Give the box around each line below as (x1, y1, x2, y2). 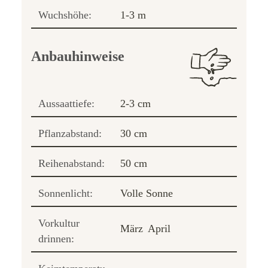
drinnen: (38, 232, 74, 245)
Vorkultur (38, 217, 80, 229)
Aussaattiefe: (38, 97, 95, 109)
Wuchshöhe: (38, 8, 92, 21)
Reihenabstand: (38, 157, 105, 169)
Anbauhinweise (31, 48, 124, 64)
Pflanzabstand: (38, 127, 102, 139)
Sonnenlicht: (38, 187, 93, 199)
